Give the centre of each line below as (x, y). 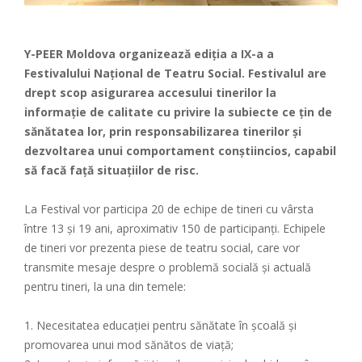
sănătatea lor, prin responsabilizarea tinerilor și (163, 131)
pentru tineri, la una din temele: (105, 286)
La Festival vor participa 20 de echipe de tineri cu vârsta (169, 208)
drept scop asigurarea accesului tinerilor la (150, 92)
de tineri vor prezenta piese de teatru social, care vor (162, 247)
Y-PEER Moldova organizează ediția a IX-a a (149, 53)
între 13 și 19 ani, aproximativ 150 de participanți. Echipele (175, 228)
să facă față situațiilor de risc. (113, 170)
